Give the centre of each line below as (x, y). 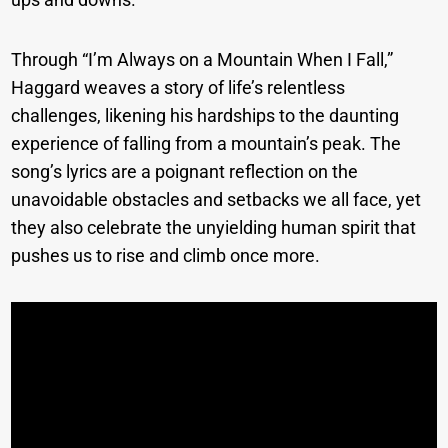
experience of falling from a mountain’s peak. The (206, 144)
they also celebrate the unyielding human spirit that (214, 228)
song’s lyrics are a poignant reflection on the (185, 172)
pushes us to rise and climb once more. (166, 256)
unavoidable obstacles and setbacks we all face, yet (216, 200)
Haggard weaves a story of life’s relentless (178, 88)
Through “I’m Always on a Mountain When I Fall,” (202, 60)
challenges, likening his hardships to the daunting (205, 116)
